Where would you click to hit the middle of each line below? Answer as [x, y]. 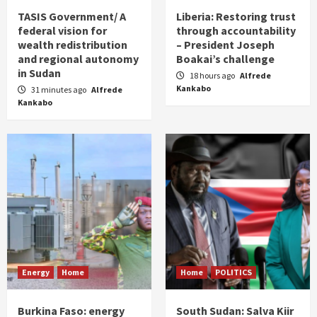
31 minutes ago [59, 90]
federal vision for [62, 31]
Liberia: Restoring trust [236, 17]
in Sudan [39, 73]
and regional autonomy [78, 59]
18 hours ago [213, 76]
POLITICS [234, 272]
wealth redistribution [73, 45]
